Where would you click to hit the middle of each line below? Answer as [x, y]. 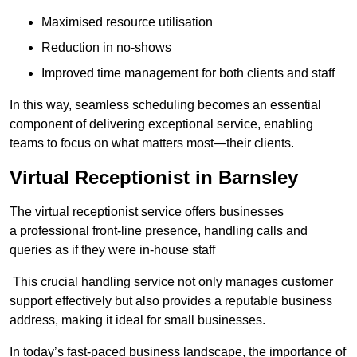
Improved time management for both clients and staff [188, 73]
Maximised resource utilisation [127, 22]
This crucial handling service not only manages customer [171, 282]
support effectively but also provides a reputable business [171, 301]
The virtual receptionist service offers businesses [147, 212]
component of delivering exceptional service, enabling [161, 124]
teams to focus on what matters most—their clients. [152, 143]
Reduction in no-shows [106, 48]
